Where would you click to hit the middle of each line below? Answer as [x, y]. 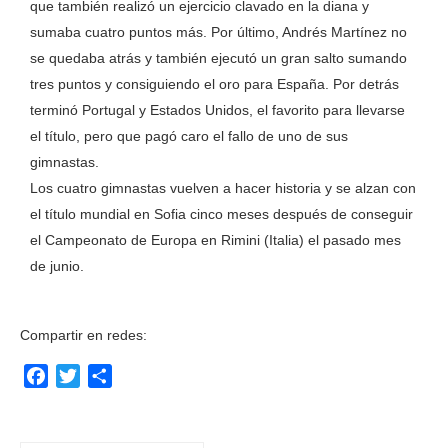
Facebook [83, 375]
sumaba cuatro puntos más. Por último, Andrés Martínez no [218, 32]
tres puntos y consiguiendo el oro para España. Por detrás [214, 84]
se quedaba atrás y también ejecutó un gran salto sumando [218, 58]
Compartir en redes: [83, 335]
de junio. [57, 266]
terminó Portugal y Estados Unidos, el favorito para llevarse [217, 110]
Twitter [103, 375]
